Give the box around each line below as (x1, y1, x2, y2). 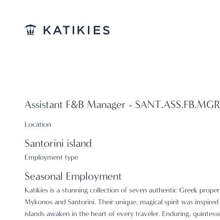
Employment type (25, 154, 78, 162)
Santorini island (25, 139, 92, 150)
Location (25, 121, 51, 129)
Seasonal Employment (25, 172, 122, 183)
